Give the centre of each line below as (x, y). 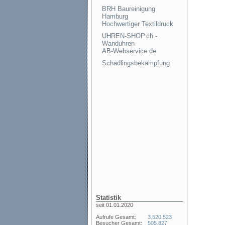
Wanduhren (118, 43)
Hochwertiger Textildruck (138, 24)
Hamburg (115, 16)
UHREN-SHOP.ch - (130, 36)
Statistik (108, 198)
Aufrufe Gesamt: (116, 217)
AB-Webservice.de (129, 51)
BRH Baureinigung (129, 9)
